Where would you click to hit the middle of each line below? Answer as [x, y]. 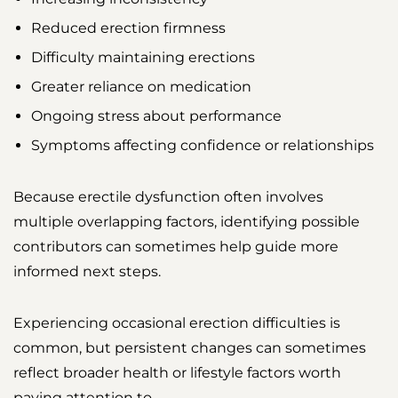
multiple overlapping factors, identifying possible [187, 222]
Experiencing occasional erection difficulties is [177, 323]
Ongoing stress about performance [156, 116]
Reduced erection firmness [128, 28]
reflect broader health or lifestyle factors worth [177, 373]
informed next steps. [87, 272]
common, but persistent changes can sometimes [190, 348]
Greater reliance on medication [141, 87]
